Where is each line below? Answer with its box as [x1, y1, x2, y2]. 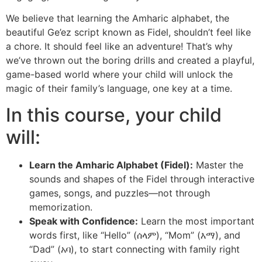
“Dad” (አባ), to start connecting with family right [29, 243, 240, 255]
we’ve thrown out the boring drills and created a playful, [6, 54, 254, 67]
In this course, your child [6, 103, 222, 126]
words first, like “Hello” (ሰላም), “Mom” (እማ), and [29, 229, 240, 241]
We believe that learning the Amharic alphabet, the [6, 12, 229, 25]
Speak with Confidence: [29, 215, 138, 227]
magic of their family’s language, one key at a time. [6, 82, 232, 95]
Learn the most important [138, 215, 254, 227]
